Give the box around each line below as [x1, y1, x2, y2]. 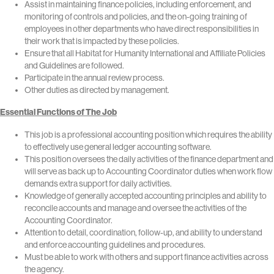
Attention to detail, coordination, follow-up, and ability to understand [24, 228, 262, 238]
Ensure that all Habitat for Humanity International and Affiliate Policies [24, 48, 265, 59]
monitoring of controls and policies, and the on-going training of [24, 12, 247, 22]
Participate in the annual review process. [24, 73, 165, 83]
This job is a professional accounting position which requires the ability [24, 130, 272, 140]
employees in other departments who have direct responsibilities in [24, 24, 259, 34]
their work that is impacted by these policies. [24, 36, 179, 46]
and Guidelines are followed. [24, 61, 124, 71]
